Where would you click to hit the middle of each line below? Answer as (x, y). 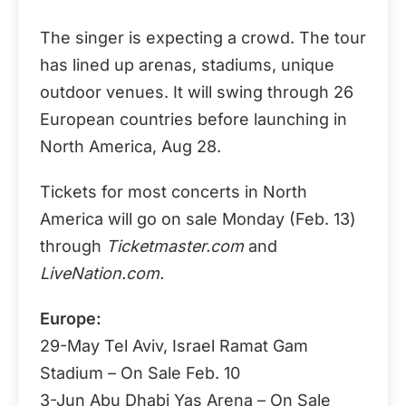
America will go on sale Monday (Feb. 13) (198, 219)
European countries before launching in (193, 119)
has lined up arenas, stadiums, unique (187, 65)
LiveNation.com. (102, 273)
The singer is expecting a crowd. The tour (203, 38)
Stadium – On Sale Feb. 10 (140, 373)
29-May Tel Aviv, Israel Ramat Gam (174, 346)
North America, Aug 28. (130, 146)
